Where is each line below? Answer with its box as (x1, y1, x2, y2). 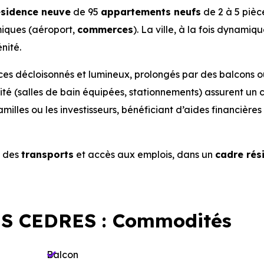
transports (21, 148, 74, 160)
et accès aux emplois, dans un (74, 148, 215, 160)
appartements (101, 6, 171, 18)
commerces (77, 24, 133, 35)
